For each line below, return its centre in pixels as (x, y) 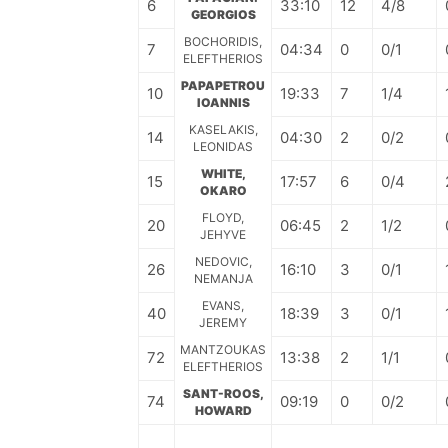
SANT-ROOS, (223, 393)
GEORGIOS (223, 14)
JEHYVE (223, 234)
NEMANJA (223, 278)
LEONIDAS (223, 146)
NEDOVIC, (223, 261)
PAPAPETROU (223, 85)
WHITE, (223, 173)
